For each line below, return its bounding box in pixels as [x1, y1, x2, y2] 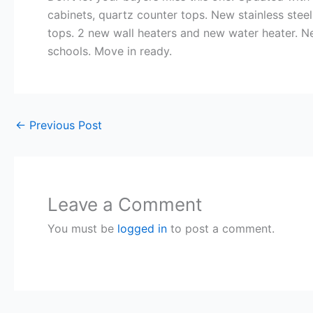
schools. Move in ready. [48, 43, 172, 58]
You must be [48, 221, 117, 235]
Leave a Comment [48, 193, 202, 215]
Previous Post [26, 117, 102, 132]
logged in [117, 221, 167, 235]
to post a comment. [167, 221, 275, 235]
